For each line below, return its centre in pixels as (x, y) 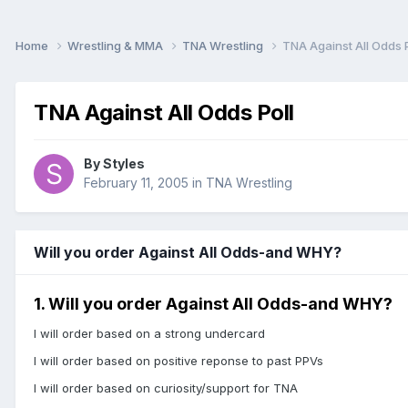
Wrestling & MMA (117, 45)
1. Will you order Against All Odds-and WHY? (213, 304)
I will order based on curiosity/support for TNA (166, 388)
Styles (124, 164)
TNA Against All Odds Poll (164, 112)
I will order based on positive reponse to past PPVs (178, 361)
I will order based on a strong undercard (149, 334)
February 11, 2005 (136, 183)
